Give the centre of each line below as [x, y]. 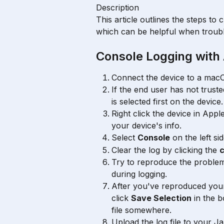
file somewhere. [141, 210]
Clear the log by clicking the [165, 150]
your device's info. [146, 126]
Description [117, 7]
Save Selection [161, 198]
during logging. [139, 174]
